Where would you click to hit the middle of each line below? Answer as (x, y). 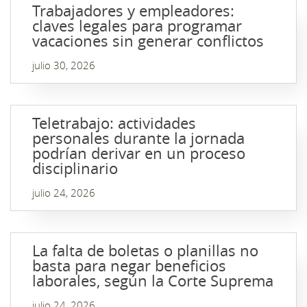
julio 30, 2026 (64, 65)
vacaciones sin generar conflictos (148, 41)
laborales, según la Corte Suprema (153, 281)
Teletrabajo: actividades (114, 123)
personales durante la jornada (138, 138)
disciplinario (75, 168)
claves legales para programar (137, 26)
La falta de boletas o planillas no (145, 250)
